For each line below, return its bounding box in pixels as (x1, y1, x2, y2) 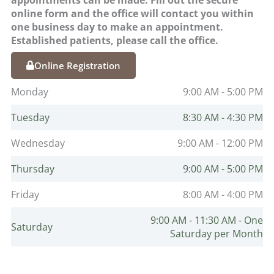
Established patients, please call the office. (11, 33, 218, 47)
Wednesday (11, 136, 65, 150)
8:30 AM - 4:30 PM (183, 110, 263, 125)
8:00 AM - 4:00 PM (183, 187, 263, 202)
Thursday (11, 161, 54, 176)
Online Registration (34, 59, 120, 72)
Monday (11, 84, 48, 99)
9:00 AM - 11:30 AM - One (150, 213, 263, 228)
